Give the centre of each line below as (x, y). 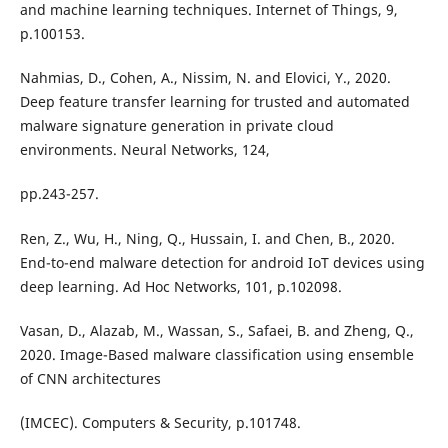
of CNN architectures (90, 378)
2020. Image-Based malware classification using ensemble (216, 354)
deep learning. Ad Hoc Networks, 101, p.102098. (180, 286)
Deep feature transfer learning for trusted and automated (214, 102)
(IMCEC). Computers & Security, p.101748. (160, 422)
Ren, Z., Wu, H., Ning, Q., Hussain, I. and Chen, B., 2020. (207, 238)
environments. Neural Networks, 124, (144, 150)
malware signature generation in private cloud (176, 126)
